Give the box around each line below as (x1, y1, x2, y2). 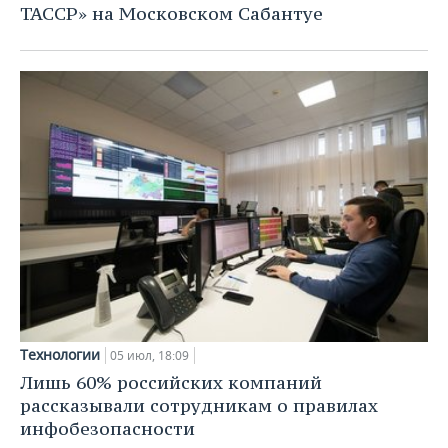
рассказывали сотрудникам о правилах (20, 394, 378, 418)
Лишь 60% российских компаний (20, 371, 322, 395)
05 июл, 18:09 (110, 347, 189, 365)
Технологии (20, 345, 100, 365)
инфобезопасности (20, 417, 195, 441)
